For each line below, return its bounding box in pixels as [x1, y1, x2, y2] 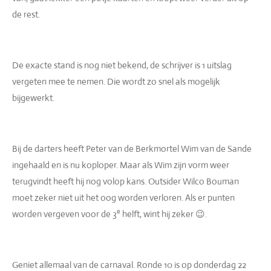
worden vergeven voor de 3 [12, 208, 117, 220]
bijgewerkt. [12, 92, 54, 103]
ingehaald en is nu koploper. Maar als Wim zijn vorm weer [12, 159, 229, 171]
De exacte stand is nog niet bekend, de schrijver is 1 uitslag [12, 59, 232, 71]
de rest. [12, 8, 40, 20]
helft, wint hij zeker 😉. [120, 208, 207, 220]
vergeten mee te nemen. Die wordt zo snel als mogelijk [12, 76, 220, 87]
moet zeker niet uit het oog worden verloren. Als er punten [12, 192, 235, 203]
